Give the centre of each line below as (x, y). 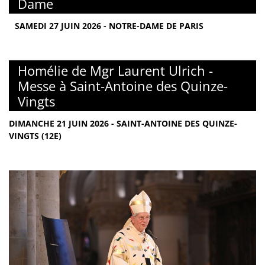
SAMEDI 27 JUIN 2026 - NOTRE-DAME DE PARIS (109, 25)
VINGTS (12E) (35, 135)
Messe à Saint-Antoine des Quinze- (123, 85)
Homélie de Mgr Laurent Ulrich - (115, 70)
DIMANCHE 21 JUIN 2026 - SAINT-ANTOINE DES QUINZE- (123, 123)
